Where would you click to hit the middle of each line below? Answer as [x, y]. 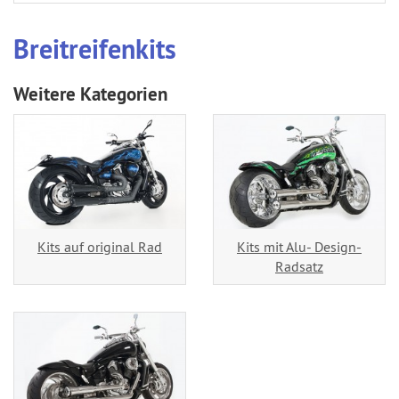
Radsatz [299, 266]
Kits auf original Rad [100, 247]
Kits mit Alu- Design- [299, 247]
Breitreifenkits [95, 49]
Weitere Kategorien [90, 94]
